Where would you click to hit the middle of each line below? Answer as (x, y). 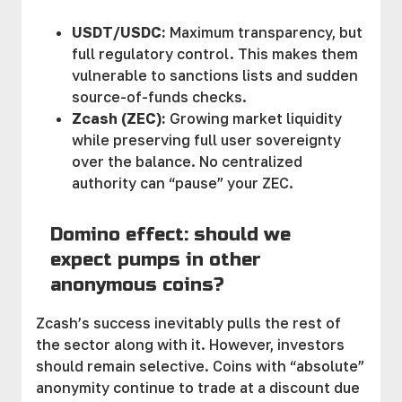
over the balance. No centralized (187, 162)
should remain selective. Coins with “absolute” (200, 366)
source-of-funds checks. (159, 97)
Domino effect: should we (170, 235)
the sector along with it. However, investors (190, 345)
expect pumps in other (156, 260)
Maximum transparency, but (264, 32)
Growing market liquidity (254, 118)
